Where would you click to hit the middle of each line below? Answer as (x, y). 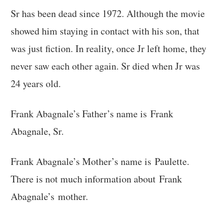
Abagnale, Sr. (37, 131)
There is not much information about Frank (97, 179)
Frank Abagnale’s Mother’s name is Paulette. (100, 162)
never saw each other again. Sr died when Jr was (106, 66)
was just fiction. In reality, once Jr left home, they (109, 49)
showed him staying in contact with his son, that (105, 31)
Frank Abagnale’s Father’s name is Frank (92, 114)
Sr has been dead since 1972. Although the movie (108, 14)
